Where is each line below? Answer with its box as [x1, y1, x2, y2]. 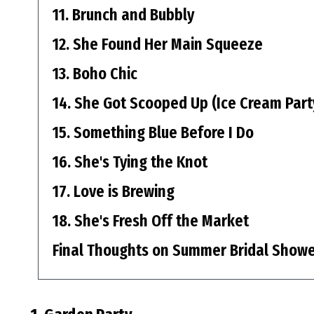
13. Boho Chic [52, 64, 137, 84]
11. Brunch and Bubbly [52, 5, 194, 25]
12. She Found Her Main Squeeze [52, 34, 263, 55]
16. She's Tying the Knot [52, 152, 207, 172]
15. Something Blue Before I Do [52, 123, 254, 143]
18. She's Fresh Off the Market [52, 211, 249, 231]
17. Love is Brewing [52, 182, 175, 202]
